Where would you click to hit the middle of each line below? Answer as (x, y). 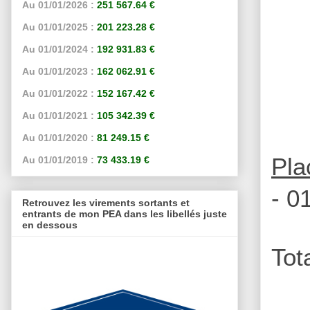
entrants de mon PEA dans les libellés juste (125, 213)
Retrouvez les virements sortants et (106, 202)
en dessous (50, 225)
